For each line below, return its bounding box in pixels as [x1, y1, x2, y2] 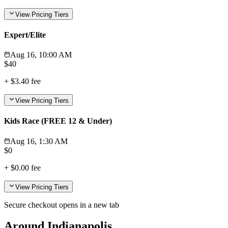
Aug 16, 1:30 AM [10, 136, 68, 146]
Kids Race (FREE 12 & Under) [4, 117, 112, 126]
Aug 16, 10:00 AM [10, 50, 72, 60]
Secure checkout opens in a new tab [4, 200, 119, 209]
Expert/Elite [4, 30, 46, 39]
